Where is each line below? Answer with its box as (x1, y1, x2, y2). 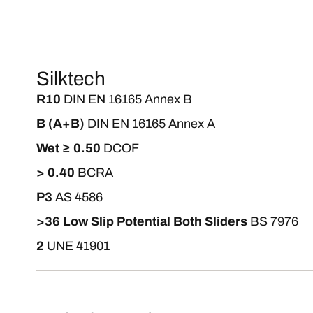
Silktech (36, 68, 105, 89)
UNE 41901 (47, 239, 110, 253)
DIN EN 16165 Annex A (87, 117, 215, 131)
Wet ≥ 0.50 (36, 141, 101, 155)
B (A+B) (36, 117, 85, 131)
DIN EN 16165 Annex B (64, 92, 192, 106)
